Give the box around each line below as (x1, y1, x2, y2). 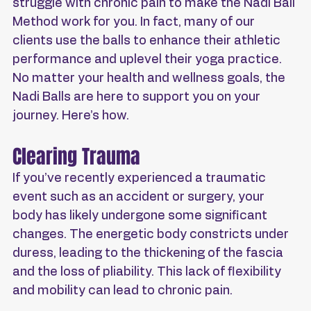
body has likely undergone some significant (12, 210, 270, 223)
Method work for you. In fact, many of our (12, 16, 258, 29)
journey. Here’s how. (12, 110, 129, 123)
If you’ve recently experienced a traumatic (12, 172, 269, 185)
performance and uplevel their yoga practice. (12, 53, 285, 67)
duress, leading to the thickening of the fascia (12, 247, 286, 260)
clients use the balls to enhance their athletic (12, 35, 283, 48)
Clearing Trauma (12, 142, 140, 171)
